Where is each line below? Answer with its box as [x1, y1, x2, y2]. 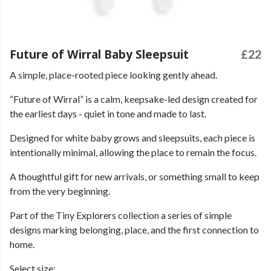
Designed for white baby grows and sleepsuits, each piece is [10, 132, 255, 143]
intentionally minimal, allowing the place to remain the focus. [10, 146, 256, 158]
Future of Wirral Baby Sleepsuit [10, 46, 189, 62]
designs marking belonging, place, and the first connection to [10, 224, 259, 235]
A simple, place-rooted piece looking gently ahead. [10, 69, 217, 80]
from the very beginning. [10, 185, 110, 197]
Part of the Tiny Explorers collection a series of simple [10, 209, 232, 221]
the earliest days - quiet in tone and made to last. [10, 108, 206, 119]
